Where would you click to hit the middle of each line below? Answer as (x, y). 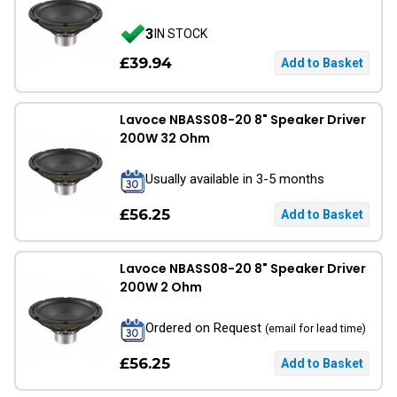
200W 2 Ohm (161, 287)
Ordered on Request (205, 327)
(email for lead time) (315, 328)
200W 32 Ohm (165, 138)
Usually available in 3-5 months (235, 179)
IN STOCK (181, 33)
